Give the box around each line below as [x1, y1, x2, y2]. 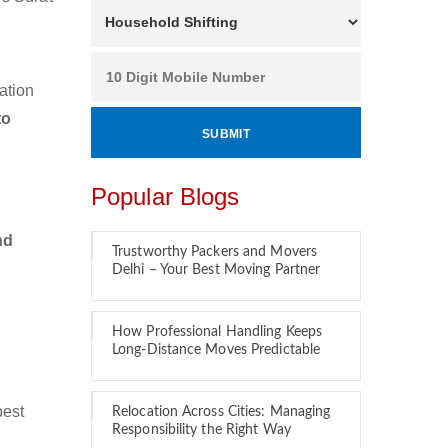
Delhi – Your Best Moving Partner [112, 263, 321, 277]
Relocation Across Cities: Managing [112, 405, 331, 419]
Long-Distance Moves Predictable [112, 343, 321, 357]
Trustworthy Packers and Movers [112, 245, 318, 259]
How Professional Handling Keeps [112, 325, 323, 339]
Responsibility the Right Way [112, 423, 291, 437]
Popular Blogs [91, 183, 240, 210]
